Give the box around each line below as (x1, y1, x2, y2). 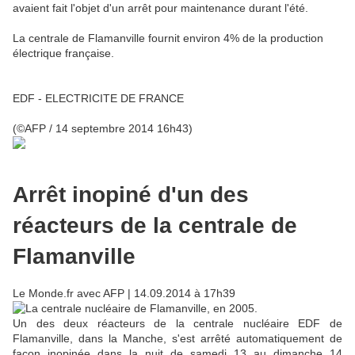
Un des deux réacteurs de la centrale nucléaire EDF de (13, 317, 342, 330)
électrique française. (13, 46, 114, 59)
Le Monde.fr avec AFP (13, 287, 124, 300)
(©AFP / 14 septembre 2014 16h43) (13, 121, 193, 135)
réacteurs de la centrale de (13, 212, 297, 238)
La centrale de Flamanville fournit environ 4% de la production (13, 31, 323, 44)
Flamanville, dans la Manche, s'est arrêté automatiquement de (13, 332, 342, 345)
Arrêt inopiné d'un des (13, 181, 249, 207)
